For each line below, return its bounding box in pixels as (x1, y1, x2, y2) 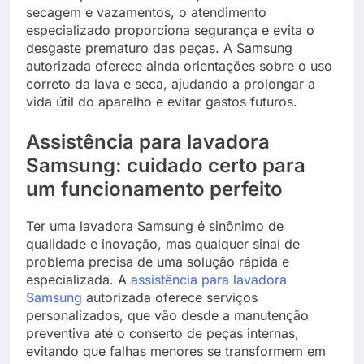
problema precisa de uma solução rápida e (26, 253, 289, 271)
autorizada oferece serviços (82, 289, 258, 306)
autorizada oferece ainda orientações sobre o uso (26, 58, 332, 75)
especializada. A (26, 271, 127, 288)
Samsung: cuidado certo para (26, 154, 305, 178)
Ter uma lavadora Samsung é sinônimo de (26, 218, 284, 235)
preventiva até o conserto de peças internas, (26, 325, 299, 342)
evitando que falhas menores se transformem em (26, 343, 326, 360)
